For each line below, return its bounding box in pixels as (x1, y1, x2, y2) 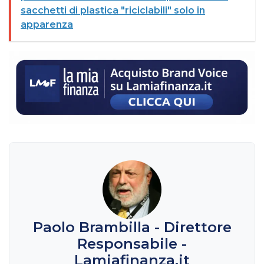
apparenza (21, 19, 73, 31)
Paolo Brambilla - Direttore (32, 219, 232, 236)
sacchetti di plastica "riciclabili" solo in (21, 5, 205, 16)
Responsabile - (77, 235, 187, 253)
